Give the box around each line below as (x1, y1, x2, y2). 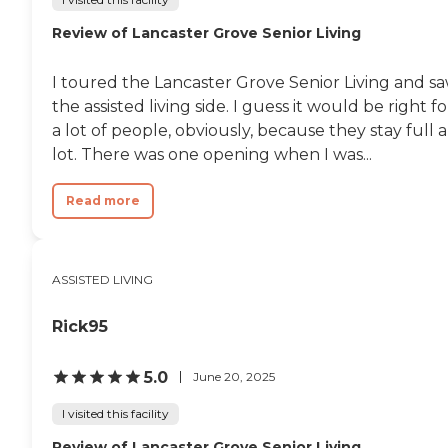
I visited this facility (62, 405, 169, 421)
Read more (66, 192, 140, 208)
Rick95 (52, 316, 108, 336)
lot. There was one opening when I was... (52, 144, 372, 164)
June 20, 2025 (193, 369, 275, 385)
